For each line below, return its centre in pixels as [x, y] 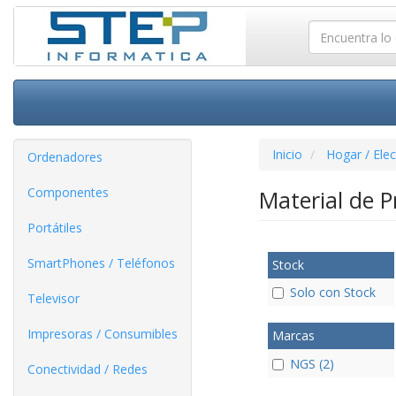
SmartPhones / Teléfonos [101, 263]
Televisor [53, 298]
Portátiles [55, 228]
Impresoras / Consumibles [103, 334]
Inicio [287, 154]
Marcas [293, 336]
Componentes [68, 192]
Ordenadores [65, 157]
